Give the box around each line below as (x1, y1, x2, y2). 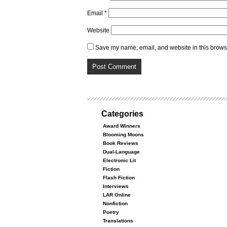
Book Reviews (103, 140, 138, 146)
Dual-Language (103, 149, 140, 155)
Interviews (103, 183, 129, 189)
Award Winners (103, 123, 140, 129)
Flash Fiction (103, 175, 135, 180)
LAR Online (103, 192, 131, 198)
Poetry (103, 209, 119, 215)
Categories (101, 109, 143, 118)
